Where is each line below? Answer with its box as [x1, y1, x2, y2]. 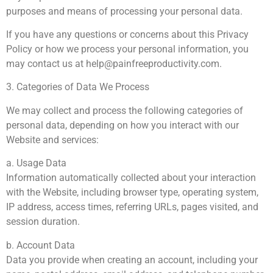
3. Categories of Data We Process [6, 81, 149, 93]
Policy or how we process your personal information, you [6, 43, 249, 55]
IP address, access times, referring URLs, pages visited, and [6, 201, 258, 213]
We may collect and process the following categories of [6, 104, 243, 116]
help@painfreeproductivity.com [86, 58, 219, 70]
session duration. [6, 216, 80, 228]
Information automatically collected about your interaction [6, 172, 256, 184]
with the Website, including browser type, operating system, [6, 186, 258, 199]
